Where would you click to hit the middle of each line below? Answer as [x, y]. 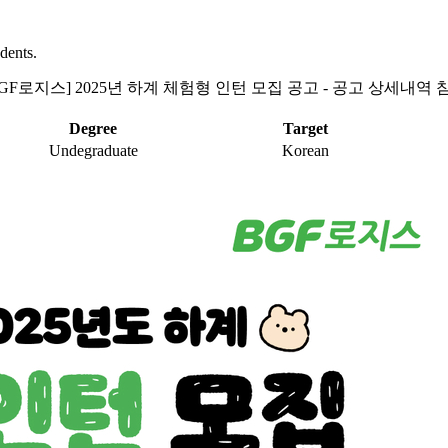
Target [305, 129]
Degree [93, 129]
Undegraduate [93, 151]
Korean [305, 151]
